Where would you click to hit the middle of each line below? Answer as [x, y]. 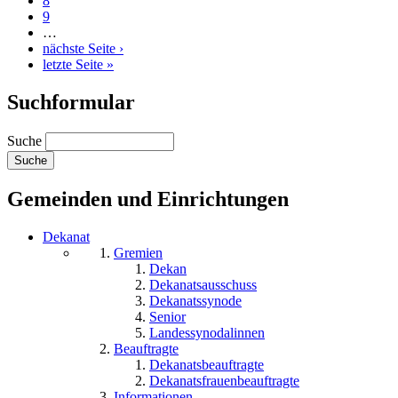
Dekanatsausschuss [203, 284]
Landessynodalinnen [207, 332]
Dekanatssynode [195, 300]
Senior [167, 316]
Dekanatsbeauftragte [207, 364]
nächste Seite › [83, 49]
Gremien [138, 252]
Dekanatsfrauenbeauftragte [224, 380]
